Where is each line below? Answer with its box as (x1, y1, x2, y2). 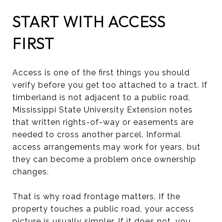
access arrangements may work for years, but (12, 142, 201, 152)
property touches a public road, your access (12, 204, 194, 214)
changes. (12, 166, 49, 176)
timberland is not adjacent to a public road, (12, 92, 190, 102)
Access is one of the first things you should (12, 67, 190, 77)
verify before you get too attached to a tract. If (12, 80, 208, 90)
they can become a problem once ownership (12, 154, 196, 164)
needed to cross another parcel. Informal (12, 129, 181, 139)
